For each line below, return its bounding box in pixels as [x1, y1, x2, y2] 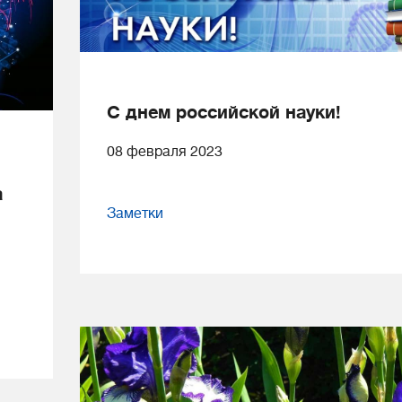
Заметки [107, 205, 163, 222]
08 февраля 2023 [107, 143, 223, 160]
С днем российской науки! [107, 101, 341, 123]
